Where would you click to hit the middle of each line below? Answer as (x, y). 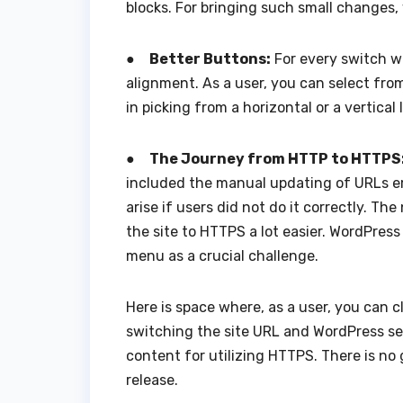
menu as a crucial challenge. (224, 255)
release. (152, 380)
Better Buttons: (210, 58)
